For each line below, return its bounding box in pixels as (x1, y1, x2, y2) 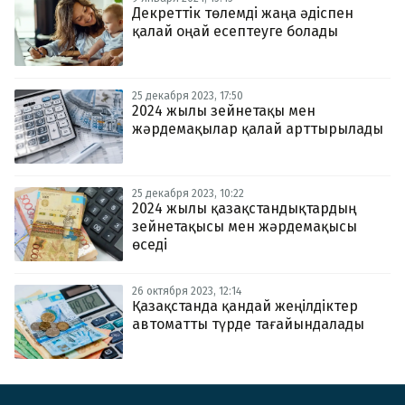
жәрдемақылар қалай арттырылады (132, 120, 383, 137)
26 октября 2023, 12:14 (132, 285, 241, 297)
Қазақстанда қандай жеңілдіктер (132, 297, 358, 315)
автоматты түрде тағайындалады (132, 316, 364, 333)
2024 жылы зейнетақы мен (132, 102, 316, 119)
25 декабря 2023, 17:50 (132, 89, 243, 102)
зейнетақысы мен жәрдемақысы (132, 218, 357, 235)
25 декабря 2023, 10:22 (132, 187, 244, 200)
